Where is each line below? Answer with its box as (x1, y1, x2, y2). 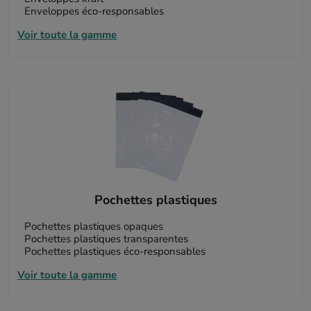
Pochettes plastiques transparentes (24, 231, 188, 246)
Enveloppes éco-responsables (24, 3, 164, 18)
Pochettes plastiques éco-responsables (24, 244, 205, 258)
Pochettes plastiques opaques (24, 219, 163, 233)
